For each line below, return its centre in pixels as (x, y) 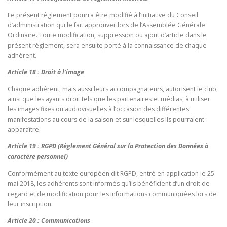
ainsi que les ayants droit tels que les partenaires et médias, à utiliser (109, 99)
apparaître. (24, 130)
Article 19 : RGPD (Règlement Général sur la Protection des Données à (108, 146)
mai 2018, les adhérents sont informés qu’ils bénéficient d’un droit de (109, 183)
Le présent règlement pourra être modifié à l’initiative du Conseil (103, 15)
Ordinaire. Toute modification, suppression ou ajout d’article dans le (107, 35)
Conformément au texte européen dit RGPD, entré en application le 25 (111, 173)
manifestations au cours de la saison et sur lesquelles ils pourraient (106, 120)
